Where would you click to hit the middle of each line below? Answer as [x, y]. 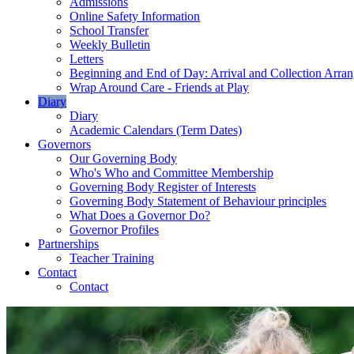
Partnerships [68, 244]
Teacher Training [112, 258]
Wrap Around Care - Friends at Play [159, 88]
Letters [87, 59]
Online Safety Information [135, 17]
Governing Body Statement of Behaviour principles [198, 201]
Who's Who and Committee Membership [171, 173]
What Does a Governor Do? [140, 216]
